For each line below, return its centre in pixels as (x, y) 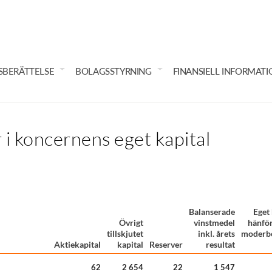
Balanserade (212, 211)
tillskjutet (125, 233)
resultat (220, 244)
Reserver (166, 244)
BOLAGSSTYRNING (114, 71)
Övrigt (131, 222)
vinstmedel (214, 222)
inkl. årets (216, 233)
